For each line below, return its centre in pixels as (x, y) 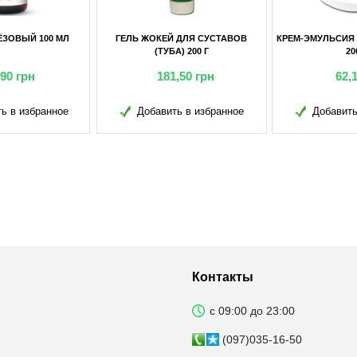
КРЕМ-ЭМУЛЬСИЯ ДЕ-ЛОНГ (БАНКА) (218, 38)
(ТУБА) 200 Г (43, 51)
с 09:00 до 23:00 (252, 310)
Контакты (223, 277)
